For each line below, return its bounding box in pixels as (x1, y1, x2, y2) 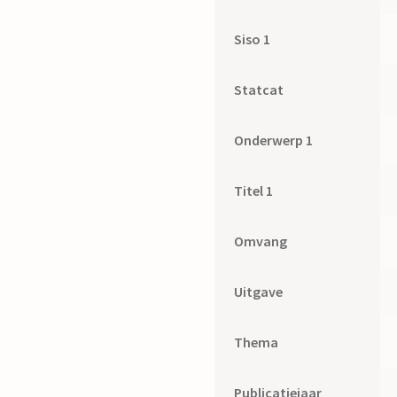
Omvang (234, 232, 288, 251)
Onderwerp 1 (234, 131, 314, 150)
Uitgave (234, 283, 284, 301)
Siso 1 (234, 30, 271, 49)
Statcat (234, 81, 284, 99)
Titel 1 (234, 182, 274, 200)
